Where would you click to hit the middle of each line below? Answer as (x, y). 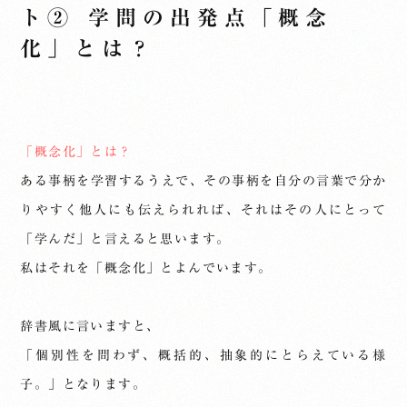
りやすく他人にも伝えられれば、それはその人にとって (203, 210)
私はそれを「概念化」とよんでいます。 (146, 268)
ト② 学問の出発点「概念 (177, 18)
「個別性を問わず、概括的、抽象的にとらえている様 (203, 355)
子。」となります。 (84, 384)
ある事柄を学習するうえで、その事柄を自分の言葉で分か (203, 181)
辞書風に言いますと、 (90, 326)
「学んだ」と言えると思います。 (125, 239)
